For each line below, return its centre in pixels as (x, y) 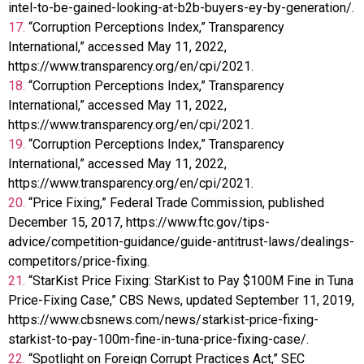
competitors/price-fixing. (79, 261)
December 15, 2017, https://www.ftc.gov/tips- (139, 222)
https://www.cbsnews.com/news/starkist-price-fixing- (163, 319)
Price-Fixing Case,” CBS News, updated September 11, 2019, (181, 300)
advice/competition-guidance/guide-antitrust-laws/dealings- (181, 241)
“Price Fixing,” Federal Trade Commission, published (176, 202)
